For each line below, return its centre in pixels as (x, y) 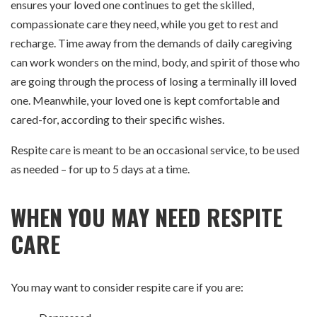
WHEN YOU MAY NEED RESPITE (146, 217)
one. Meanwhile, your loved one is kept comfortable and (145, 100)
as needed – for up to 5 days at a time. (100, 169)
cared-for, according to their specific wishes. (117, 120)
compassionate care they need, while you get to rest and (144, 24)
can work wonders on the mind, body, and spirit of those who (155, 62)
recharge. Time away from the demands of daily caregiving (151, 43)
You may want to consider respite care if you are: (127, 287)
